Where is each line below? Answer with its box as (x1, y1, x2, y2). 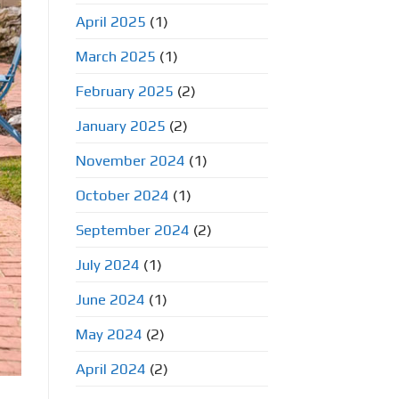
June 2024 (75, 289, 145, 308)
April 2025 (75, 12, 146, 30)
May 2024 (75, 324, 142, 343)
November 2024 (75, 151, 185, 169)
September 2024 (75, 220, 190, 239)
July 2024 (75, 255, 140, 273)
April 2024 (75, 359, 146, 378)
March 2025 (75, 46, 156, 65)
